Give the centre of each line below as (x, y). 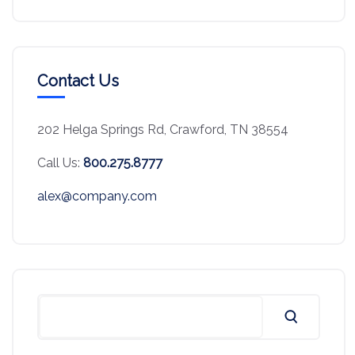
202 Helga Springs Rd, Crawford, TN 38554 (163, 130)
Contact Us (78, 81)
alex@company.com (97, 196)
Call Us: (60, 163)
